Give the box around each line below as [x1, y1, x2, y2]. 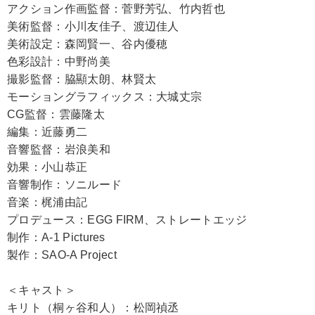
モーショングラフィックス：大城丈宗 [7, 91, 202, 103]
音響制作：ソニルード [7, 179, 122, 191]
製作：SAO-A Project [7, 249, 117, 261]
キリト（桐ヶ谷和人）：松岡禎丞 [7, 302, 179, 314]
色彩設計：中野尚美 [7, 56, 110, 67]
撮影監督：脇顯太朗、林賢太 [7, 73, 157, 85]
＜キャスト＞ [7, 284, 76, 296]
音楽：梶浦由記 [7, 196, 88, 208]
